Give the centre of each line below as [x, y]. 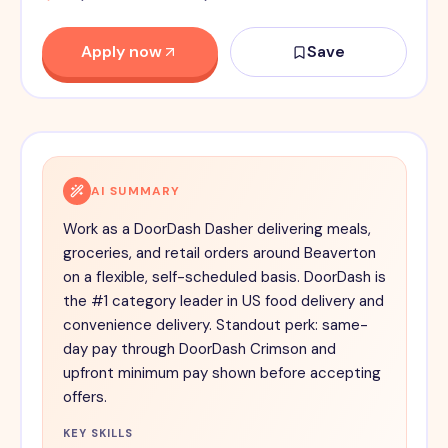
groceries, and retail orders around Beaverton [219, 253]
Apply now [122, 52]
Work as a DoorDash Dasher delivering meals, [216, 229]
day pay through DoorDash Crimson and [199, 349]
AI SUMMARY [135, 191]
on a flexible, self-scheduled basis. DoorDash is [224, 277]
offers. [84, 397]
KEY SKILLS [98, 433]
